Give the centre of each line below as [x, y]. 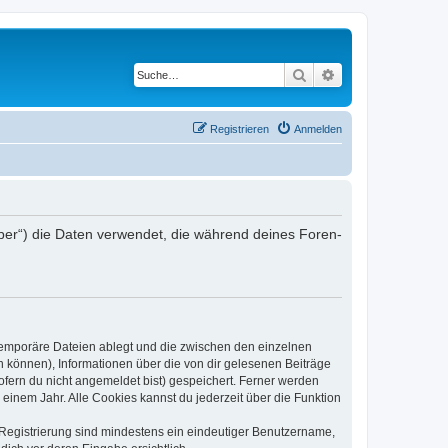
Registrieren [239, 128]
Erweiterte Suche [388, 74]
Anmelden [318, 128]
